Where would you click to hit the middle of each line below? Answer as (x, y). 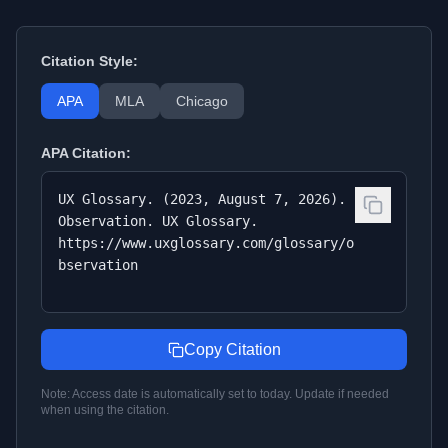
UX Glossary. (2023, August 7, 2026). (202, 199)
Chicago (202, 101)
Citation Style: (89, 61)
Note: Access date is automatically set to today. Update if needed (215, 394)
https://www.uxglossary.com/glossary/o (206, 243)
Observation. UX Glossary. (158, 221)
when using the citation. (105, 410)
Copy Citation (232, 349)
